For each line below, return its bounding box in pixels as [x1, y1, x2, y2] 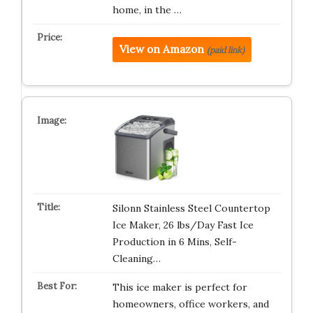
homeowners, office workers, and [112, 298, 269, 310]
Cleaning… [112, 252, 161, 265]
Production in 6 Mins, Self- [112, 235, 237, 248]
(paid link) [206, 45, 245, 55]
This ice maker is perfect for [112, 281, 247, 293]
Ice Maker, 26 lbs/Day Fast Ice [112, 219, 254, 231]
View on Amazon [119, 43, 204, 56]
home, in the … [112, 3, 182, 16]
